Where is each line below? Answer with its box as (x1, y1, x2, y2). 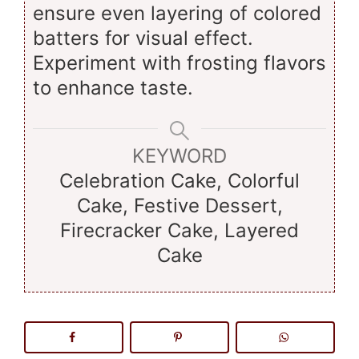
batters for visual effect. (33, 26, 253, 50)
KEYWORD (132, 144, 227, 168)
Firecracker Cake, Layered (60, 219, 299, 243)
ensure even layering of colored (33, 2, 321, 26)
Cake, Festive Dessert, (76, 194, 283, 218)
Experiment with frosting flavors (33, 51, 326, 75)
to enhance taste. (33, 76, 193, 100)
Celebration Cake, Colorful (59, 169, 300, 193)
